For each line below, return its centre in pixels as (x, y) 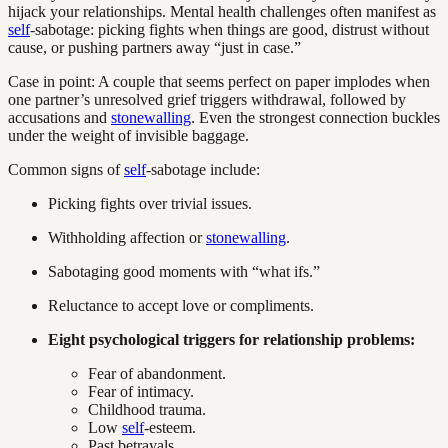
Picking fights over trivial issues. (150, 204)
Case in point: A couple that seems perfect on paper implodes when (219, 82)
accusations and (59, 118)
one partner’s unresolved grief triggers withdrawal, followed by (207, 100)
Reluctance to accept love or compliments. (181, 306)
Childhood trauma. (147, 410)
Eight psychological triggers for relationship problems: (231, 340)
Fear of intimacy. (141, 392)
